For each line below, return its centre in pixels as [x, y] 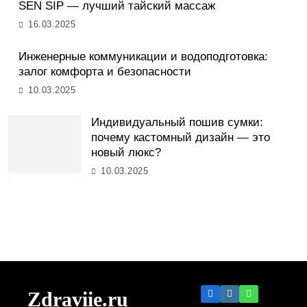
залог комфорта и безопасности [105, 72]
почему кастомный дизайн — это [181, 138]
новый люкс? [126, 153]
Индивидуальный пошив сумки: [177, 123]
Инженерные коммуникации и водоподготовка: [143, 57]
